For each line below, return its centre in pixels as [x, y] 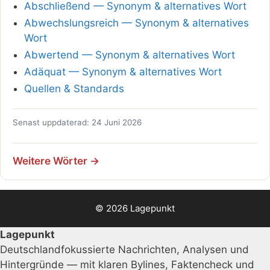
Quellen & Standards [74, 88]
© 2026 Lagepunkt [135, 209]
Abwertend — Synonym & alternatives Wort [129, 55]
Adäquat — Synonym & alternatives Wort [123, 71]
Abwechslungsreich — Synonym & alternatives [136, 23]
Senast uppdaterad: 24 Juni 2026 [77, 123]
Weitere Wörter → [56, 161]
